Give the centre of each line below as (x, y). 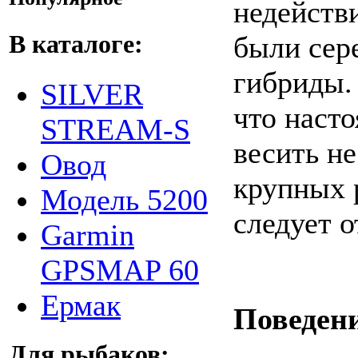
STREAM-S (115, 129)
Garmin (88, 235)
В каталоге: (76, 44)
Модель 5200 (124, 199)
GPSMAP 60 (120, 270)
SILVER (92, 94)
